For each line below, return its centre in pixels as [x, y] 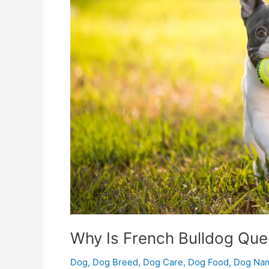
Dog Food [208, 262]
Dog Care [163, 262]
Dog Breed [115, 262]
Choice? [87, 36]
